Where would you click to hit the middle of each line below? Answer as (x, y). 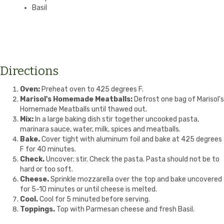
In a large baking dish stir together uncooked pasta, (116, 119)
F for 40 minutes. (48, 149)
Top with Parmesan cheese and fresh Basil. (125, 209)
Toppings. (38, 209)
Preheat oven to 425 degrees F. (92, 89)
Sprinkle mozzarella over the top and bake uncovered (135, 179)
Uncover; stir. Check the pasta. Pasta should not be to (132, 159)
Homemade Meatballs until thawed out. (83, 109)
